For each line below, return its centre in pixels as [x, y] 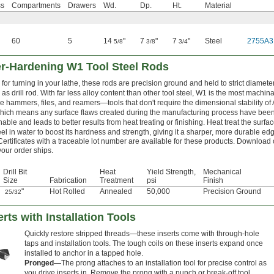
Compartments [36, 6]
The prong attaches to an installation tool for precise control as [164, 263]
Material [218, 6]
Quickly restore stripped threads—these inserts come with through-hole [142, 234]
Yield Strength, [171, 172]
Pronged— [43, 263]
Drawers [82, 6]
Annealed [116, 192]
